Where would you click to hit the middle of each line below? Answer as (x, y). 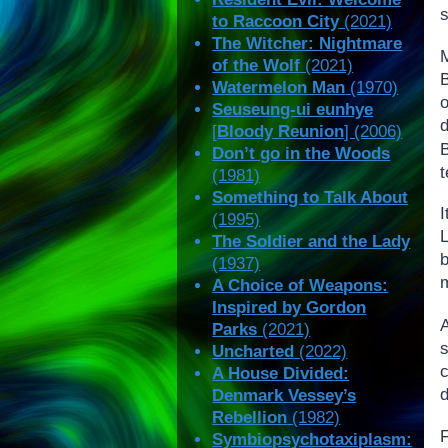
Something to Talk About (310, 198)
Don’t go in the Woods (301, 154)
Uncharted (253, 352)
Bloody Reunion (281, 132)
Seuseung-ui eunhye (293, 110)
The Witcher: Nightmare (307, 44)
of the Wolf (256, 66)
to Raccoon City (276, 22)
